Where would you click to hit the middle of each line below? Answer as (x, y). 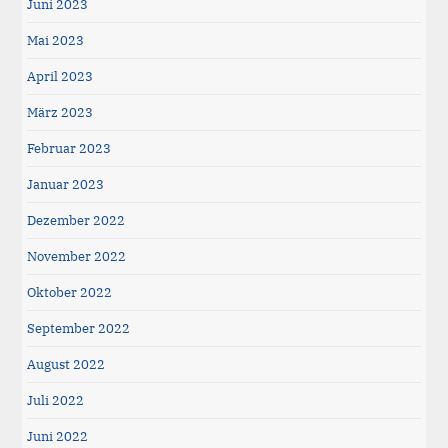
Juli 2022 (56, 400)
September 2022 (79, 328)
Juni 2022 (58, 436)
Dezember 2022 (76, 220)
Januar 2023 (66, 184)
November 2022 (77, 256)
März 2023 (60, 112)
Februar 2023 (69, 148)
